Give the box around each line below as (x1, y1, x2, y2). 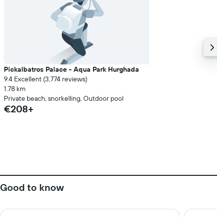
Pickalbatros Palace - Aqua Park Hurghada (4, 65, 139, 74)
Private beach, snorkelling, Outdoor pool (4, 94, 124, 103)
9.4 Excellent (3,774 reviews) (4, 75, 87, 83)
